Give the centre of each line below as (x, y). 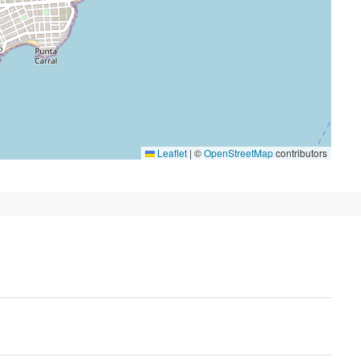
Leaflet (171, 153)
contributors (300, 153)
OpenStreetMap (239, 153)
